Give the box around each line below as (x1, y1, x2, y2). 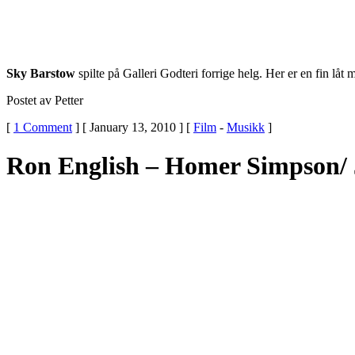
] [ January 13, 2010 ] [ (72, 120, 193, 134)
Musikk (227, 120, 265, 134)
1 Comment (13, 120, 72, 134)
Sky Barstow (6, 66, 75, 80)
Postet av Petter (6, 93, 83, 107)
